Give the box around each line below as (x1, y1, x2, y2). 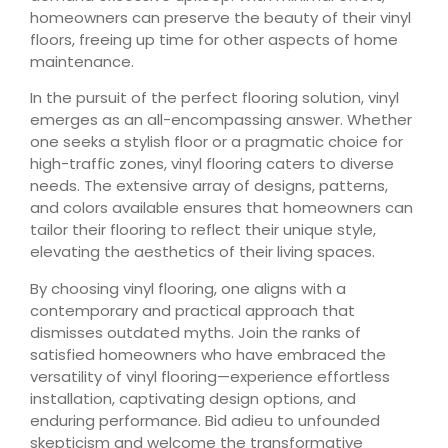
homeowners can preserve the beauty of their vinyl (30, 7, 411, 29)
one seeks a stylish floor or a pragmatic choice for (30, 131, 403, 153)
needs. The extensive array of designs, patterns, (30, 175, 388, 197)
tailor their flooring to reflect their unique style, (30, 219, 376, 241)
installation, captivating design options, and (30, 387, 356, 409)
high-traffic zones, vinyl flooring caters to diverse (30, 153, 394, 175)
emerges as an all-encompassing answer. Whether (30, 109, 412, 131)
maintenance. (30, 51, 134, 73)
